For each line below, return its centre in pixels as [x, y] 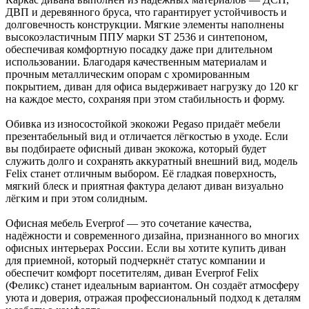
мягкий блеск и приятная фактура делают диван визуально [144, 186]
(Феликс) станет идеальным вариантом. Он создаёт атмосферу [152, 285]
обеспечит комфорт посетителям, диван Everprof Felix [132, 272]
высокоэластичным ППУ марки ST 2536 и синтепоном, [137, 37]
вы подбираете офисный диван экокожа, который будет [136, 148]
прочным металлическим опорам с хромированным [128, 74]
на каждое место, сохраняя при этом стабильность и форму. [145, 99]
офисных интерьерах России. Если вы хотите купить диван [146, 248]
